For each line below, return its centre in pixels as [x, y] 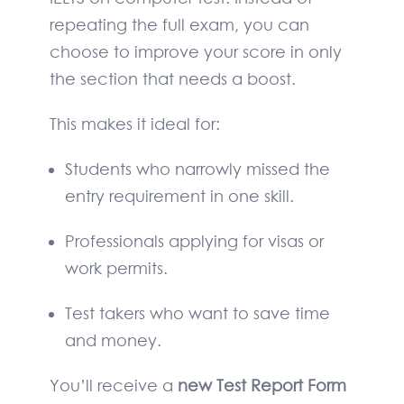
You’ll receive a [114, 386]
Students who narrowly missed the [197, 169]
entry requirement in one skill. [179, 196]
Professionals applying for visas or [194, 241]
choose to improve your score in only [196, 52]
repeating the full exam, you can [179, 25]
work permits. [116, 268]
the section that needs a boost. [173, 79]
